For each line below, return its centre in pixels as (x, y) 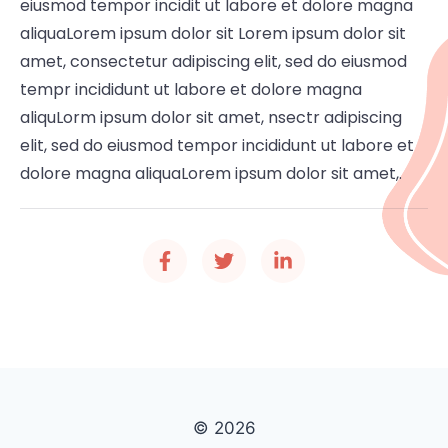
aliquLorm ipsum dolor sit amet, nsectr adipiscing (211, 117)
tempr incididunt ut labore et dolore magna (191, 89)
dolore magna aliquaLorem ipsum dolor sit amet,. (211, 173)
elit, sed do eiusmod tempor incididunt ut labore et (217, 145)
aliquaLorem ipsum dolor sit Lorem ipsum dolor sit (213, 33)
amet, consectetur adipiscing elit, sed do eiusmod (213, 61)
